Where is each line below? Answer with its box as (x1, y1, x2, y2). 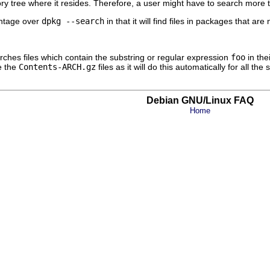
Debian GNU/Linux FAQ (146, 95, 254, 105)
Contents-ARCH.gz (19, 61, 96, 72)
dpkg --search (42, 16, 104, 26)
